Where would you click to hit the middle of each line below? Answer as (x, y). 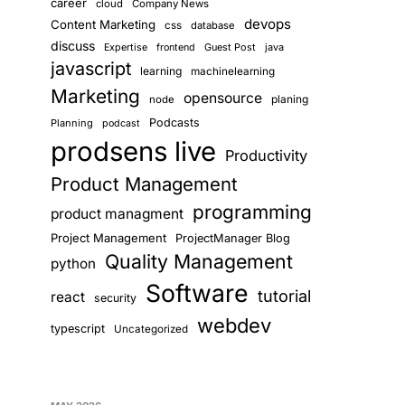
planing (290, 99)
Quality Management (199, 261)
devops (268, 24)
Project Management (108, 238)
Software (197, 293)
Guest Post (230, 47)
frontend (176, 47)
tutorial (284, 296)
